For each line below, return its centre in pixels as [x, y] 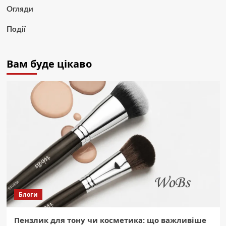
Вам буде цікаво [49, 64]
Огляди [20, 9]
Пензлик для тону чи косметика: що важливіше [110, 220]
